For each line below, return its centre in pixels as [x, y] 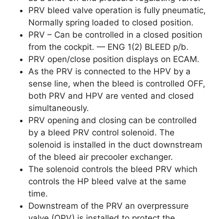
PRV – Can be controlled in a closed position [115, 35]
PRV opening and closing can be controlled [113, 120]
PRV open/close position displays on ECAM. [114, 59]
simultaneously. [59, 108]
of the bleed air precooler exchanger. [101, 157]
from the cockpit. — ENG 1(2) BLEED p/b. [109, 47]
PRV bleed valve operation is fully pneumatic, [117, 11]
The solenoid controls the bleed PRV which [113, 169]
